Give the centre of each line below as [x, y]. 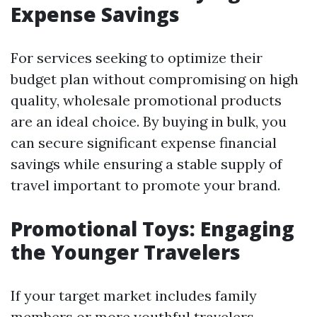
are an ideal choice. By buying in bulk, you [149, 121]
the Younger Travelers [126, 252]
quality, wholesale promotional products [146, 100]
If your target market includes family [134, 295]
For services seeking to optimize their [137, 58]
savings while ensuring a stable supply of [146, 164]
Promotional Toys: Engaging [152, 229]
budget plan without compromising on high [155, 79]
